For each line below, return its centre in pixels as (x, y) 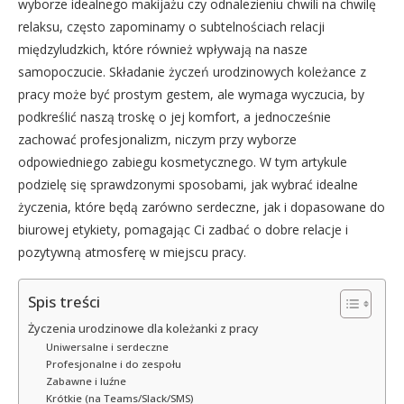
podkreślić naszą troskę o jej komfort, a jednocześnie (174, 117)
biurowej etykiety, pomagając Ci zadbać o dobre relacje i (183, 230)
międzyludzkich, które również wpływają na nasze (163, 49)
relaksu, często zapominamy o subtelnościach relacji (171, 27)
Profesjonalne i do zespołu (113, 364)
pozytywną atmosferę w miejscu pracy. (132, 252)
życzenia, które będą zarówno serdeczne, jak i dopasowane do (202, 207)
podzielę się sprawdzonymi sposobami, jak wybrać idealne (188, 184)
